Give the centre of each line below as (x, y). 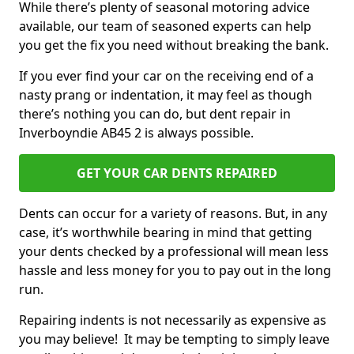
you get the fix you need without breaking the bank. (175, 45)
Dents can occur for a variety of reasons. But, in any (173, 213)
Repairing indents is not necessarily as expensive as (173, 320)
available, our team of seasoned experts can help (165, 26)
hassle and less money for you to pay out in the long (175, 270)
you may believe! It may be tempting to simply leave (174, 339)
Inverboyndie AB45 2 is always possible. (138, 133)
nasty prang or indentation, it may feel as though (166, 95)
